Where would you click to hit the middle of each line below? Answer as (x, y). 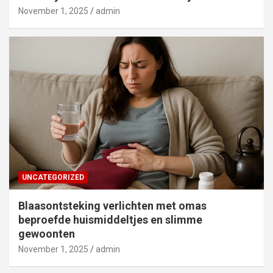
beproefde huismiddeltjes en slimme (110, 219)
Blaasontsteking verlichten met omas (112, 205)
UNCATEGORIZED (53, 177)
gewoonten (47, 233)
